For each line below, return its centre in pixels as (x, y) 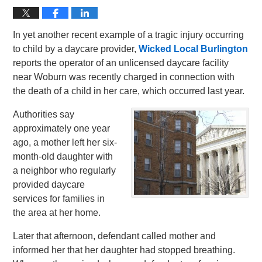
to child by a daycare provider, (76, 49)
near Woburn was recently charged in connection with (124, 77)
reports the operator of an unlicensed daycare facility (121, 63)
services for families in (59, 199)
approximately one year (62, 128)
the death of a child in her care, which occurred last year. (129, 91)
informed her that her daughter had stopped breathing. (124, 250)
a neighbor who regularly (65, 170)
